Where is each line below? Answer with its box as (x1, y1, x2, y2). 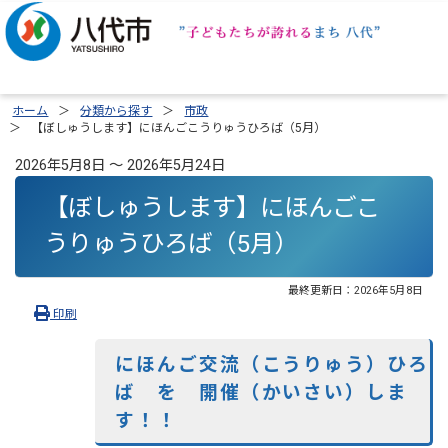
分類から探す (80, 104, 153, 119)
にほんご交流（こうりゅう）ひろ (115, 353, 429, 376)
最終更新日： (287, 283, 354, 297)
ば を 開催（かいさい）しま (115, 381, 408, 404)
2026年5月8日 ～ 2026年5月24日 (15, 157, 226, 175)
